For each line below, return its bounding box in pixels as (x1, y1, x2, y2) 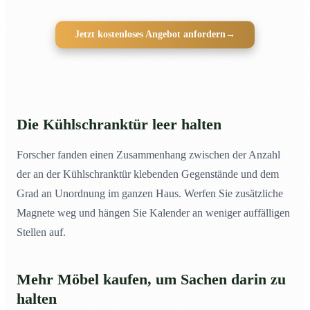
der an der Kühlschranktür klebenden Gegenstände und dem (17, 168, 279, 181)
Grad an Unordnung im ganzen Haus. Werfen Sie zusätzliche (17, 188, 283, 200)
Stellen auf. (17, 226, 66, 239)
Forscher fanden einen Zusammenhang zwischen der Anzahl (17, 149, 280, 161)
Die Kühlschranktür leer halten (17, 116, 221, 134)
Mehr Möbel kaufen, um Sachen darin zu (17, 271, 286, 289)
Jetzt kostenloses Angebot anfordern (75, 29, 226, 40)
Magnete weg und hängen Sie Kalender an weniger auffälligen (17, 207, 290, 219)
